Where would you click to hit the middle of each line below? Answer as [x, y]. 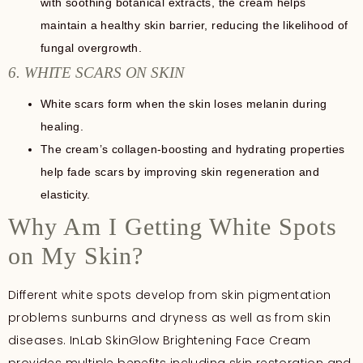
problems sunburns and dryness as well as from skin [169, 317]
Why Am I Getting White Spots [173, 226]
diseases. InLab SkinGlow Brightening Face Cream [160, 340]
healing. [62, 126]
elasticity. [66, 194]
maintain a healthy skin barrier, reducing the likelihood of [194, 25]
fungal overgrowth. [92, 47]
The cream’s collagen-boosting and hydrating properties [193, 149]
